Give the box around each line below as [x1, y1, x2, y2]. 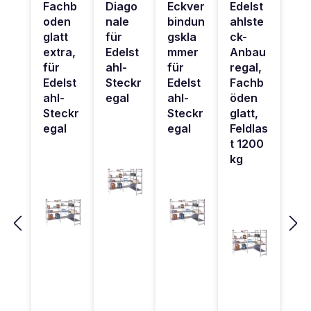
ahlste [229, 15, 264, 29]
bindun [167, 15, 205, 29]
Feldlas [229, 121, 268, 136]
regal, [229, 60, 262, 75]
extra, [43, 45, 76, 60]
